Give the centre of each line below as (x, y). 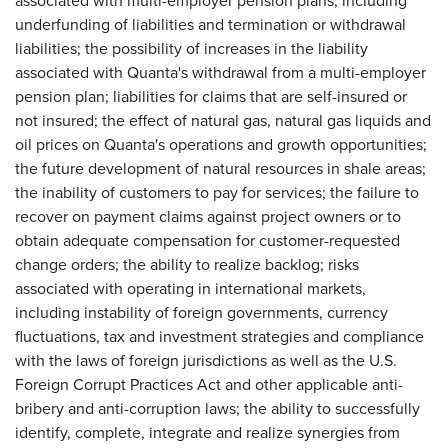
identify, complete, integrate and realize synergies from (207, 432)
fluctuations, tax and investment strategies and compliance (219, 336)
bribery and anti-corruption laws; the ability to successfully (217, 408)
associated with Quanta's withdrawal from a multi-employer (220, 72)
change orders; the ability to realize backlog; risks (187, 264)
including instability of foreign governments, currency (201, 312)
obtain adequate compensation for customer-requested (207, 240)
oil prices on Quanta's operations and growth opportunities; (221, 144)
